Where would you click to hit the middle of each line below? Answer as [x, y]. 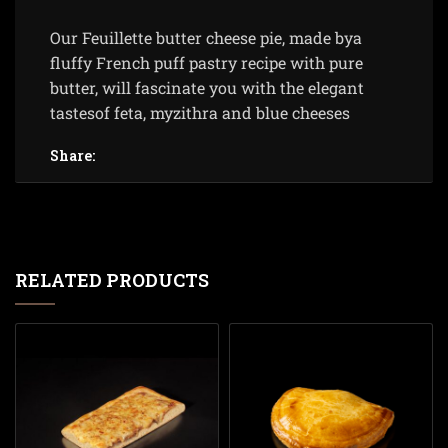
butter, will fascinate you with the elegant [207, 87]
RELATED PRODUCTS [112, 280]
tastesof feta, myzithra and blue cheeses [200, 112]
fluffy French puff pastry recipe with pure [206, 62]
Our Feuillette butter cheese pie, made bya [206, 37]
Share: [72, 155]
